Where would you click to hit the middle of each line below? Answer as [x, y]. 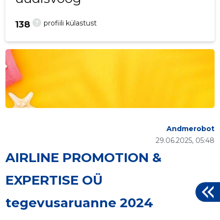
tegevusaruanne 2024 [80, 203]
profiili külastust [70, 23]
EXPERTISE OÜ [54, 180]
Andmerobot [190, 129]
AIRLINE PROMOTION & [84, 158]
